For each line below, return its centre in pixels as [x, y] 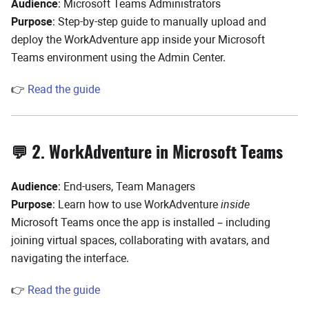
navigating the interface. [70, 258]
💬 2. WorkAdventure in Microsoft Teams [147, 154]
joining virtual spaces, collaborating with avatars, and [140, 240]
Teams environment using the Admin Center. [118, 58]
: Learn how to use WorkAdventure [137, 205]
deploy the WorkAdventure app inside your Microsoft [138, 40]
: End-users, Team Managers [127, 187]
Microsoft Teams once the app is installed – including [141, 222]
